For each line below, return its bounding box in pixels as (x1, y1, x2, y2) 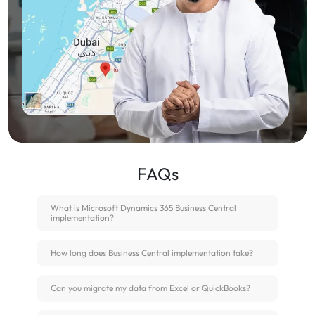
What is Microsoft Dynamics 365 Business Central (51, 202, 236, 213)
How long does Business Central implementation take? (51, 247, 253, 258)
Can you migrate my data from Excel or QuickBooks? (51, 282, 250, 293)
